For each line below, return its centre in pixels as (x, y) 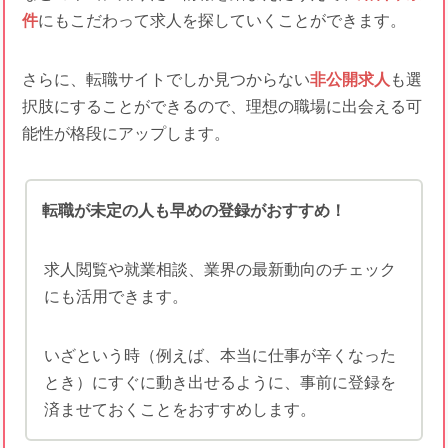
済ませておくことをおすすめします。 (179, 409)
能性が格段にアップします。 (125, 133)
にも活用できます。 (115, 296)
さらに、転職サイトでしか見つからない (165, 79)
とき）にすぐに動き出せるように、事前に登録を (219, 382)
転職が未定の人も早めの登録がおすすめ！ (194, 210)
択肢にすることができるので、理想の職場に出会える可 (221, 106)
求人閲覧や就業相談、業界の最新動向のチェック (219, 269)
